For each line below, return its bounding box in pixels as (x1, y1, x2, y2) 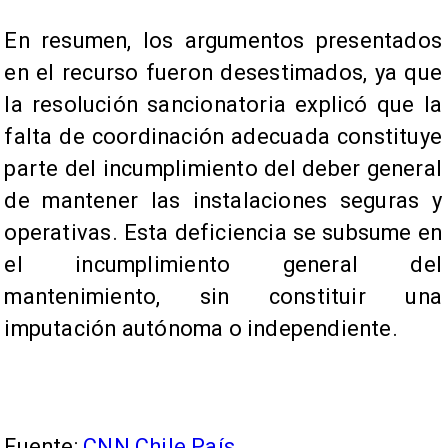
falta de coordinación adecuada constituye (4, 123, 442, 149)
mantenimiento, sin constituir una (4, 283, 442, 309)
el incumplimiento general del (4, 251, 442, 277)
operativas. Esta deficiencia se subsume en (4, 219, 442, 245)
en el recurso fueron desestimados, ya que (4, 59, 442, 85)
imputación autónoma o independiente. (4, 315, 398, 341)
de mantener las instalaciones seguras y (4, 187, 442, 213)
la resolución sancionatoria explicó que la (4, 91, 442, 117)
